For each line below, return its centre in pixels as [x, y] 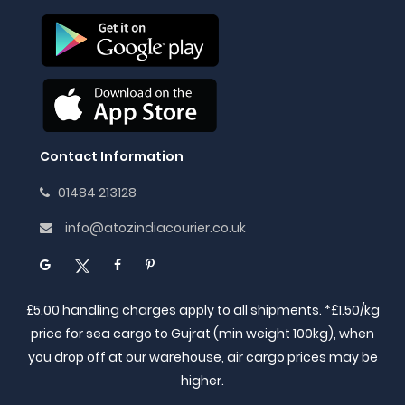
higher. [202, 381]
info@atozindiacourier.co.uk [155, 228]
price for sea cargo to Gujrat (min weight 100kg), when [202, 334]
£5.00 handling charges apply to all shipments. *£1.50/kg [202, 311]
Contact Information [112, 157]
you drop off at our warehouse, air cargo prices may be [202, 358]
